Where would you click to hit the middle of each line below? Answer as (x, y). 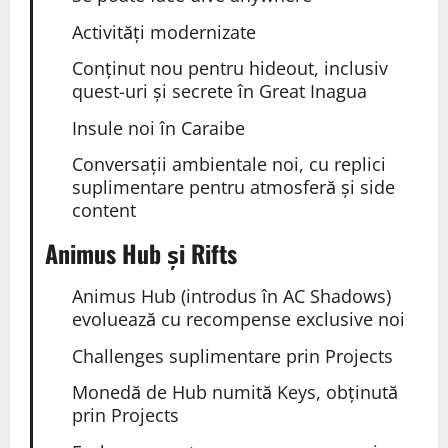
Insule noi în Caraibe (158, 127)
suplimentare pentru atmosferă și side (233, 187)
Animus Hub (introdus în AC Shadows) (231, 296)
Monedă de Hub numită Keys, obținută (234, 392)
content (103, 210)
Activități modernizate (163, 31)
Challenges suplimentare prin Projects (232, 355)
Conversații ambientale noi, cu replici (228, 164)
